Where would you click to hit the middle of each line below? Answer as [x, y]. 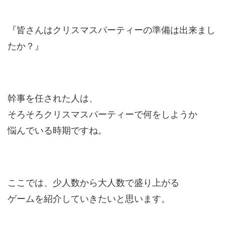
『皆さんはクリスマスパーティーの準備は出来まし [111, 30]
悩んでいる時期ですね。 [57, 130]
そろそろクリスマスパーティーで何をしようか [102, 114]
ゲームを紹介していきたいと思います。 [89, 199]
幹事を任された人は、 [53, 98]
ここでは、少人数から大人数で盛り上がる [93, 183]
